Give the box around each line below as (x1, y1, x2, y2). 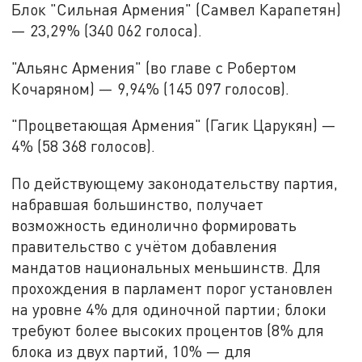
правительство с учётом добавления (11, 236, 278, 255)
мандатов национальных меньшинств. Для (11, 257, 322, 276)
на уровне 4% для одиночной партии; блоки (11, 299, 327, 318)
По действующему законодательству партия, (11, 173, 339, 192)
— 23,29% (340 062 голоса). (11, 20, 203, 40)
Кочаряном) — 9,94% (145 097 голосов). (11, 78, 290, 98)
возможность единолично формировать (11, 215, 297, 234)
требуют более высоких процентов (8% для (11, 320, 325, 339)
